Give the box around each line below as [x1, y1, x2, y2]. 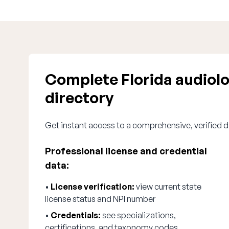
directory [45, 88, 113, 107]
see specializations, [101, 210, 176, 220]
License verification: [51, 181, 134, 192]
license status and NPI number [45, 194, 155, 204]
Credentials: [51, 210, 101, 220]
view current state [134, 181, 201, 192]
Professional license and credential [45, 145, 207, 156]
